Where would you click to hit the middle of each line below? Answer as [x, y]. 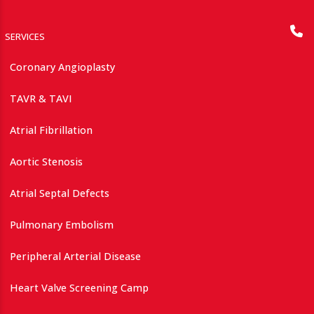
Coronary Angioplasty [62, 67]
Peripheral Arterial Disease [75, 256]
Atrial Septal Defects [60, 193]
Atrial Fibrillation [51, 130]
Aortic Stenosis [46, 161]
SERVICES [25, 36]
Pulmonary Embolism [62, 224]
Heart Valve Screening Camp [79, 287]
